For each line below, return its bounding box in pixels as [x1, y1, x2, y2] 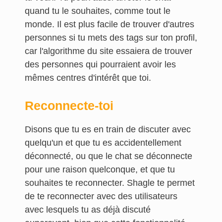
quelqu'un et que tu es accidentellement [25, 138, 181, 148]
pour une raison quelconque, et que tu [25, 165, 175, 174]
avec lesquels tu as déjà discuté [25, 205, 151, 215]
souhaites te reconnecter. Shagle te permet [25, 178, 195, 188]
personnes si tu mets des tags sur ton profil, [25, 33, 197, 43]
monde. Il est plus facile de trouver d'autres [25, 19, 194, 29]
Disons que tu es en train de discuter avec [25, 124, 191, 134]
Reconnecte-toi [25, 99, 113, 112]
